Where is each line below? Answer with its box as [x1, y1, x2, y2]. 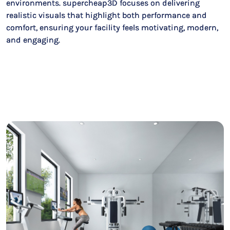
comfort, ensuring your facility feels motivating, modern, [6, 23, 218, 32]
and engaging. [6, 35, 60, 45]
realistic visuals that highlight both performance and [6, 10, 207, 20]
